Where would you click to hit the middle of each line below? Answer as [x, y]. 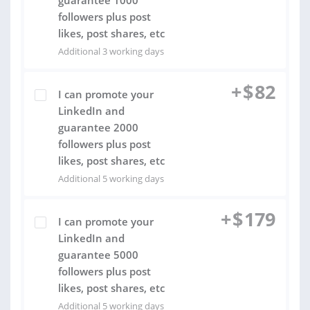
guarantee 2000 [98, 127]
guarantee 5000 [98, 255]
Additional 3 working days [111, 51]
